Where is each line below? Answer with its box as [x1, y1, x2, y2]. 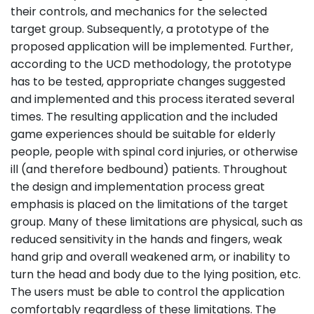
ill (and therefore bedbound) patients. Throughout [11, 161, 287, 177]
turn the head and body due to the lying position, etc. [11, 266, 301, 282]
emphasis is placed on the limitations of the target [11, 196, 288, 212]
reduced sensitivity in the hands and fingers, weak [11, 231, 282, 247]
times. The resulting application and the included [11, 109, 278, 125]
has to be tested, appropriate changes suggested [11, 74, 285, 90]
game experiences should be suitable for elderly [11, 126, 275, 142]
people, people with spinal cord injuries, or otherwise [11, 144, 298, 160]
